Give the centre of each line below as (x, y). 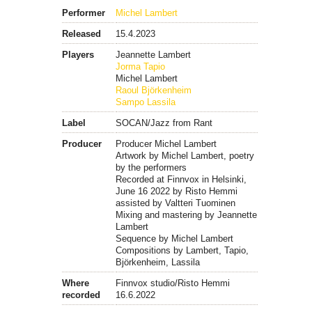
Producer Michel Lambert (166, 144)
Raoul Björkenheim (154, 91)
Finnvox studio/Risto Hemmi (173, 283)
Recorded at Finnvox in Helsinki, (181, 180)
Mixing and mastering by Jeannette (186, 215)
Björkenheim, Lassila (158, 263)
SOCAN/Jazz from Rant (164, 123)
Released (81, 34)
